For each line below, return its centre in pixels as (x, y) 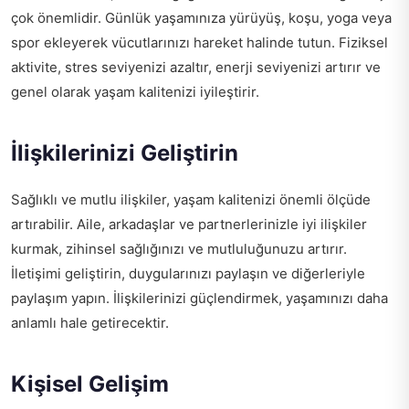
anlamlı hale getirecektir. (90, 323)
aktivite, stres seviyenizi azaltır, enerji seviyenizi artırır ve (196, 68)
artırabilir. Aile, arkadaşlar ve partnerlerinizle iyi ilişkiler (189, 225)
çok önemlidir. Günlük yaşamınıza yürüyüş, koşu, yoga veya (201, 18)
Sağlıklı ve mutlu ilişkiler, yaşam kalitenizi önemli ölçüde (191, 200)
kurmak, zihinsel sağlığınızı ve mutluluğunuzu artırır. (179, 249)
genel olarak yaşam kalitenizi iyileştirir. (135, 92)
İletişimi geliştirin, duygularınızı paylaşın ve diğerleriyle (188, 274)
